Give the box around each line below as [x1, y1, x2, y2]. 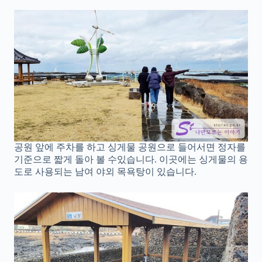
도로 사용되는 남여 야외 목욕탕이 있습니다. [14, 166, 196, 177]
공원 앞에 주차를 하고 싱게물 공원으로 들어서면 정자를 [14, 142, 246, 152]
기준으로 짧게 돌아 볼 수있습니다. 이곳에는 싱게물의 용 [14, 154, 248, 164]
